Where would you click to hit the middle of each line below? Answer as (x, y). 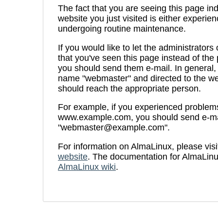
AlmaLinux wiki (87, 167)
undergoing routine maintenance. (122, 29)
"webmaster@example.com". (114, 128)
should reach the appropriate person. (129, 88)
